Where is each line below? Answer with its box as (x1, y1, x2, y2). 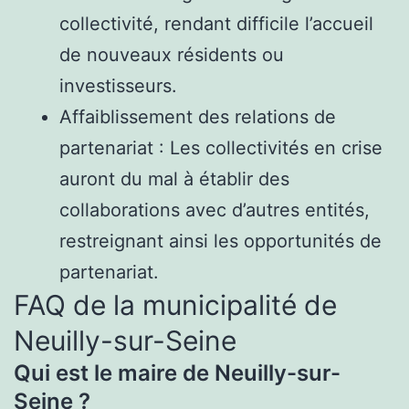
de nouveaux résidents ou (59, 43, 284, 66)
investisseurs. (59, 74, 177, 97)
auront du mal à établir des (59, 167, 289, 190)
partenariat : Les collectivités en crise (59, 136, 383, 159)
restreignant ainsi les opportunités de (59, 229, 382, 252)
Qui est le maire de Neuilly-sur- (14, 359, 341, 386)
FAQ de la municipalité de (14, 288, 337, 321)
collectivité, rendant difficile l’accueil (59, 12, 373, 35)
